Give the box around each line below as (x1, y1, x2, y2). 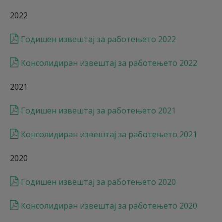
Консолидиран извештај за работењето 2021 (21, 129, 197, 140)
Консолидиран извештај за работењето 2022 (21, 57, 197, 68)
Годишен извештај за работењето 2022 (21, 34, 176, 45)
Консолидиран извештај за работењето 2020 (21, 200, 197, 211)
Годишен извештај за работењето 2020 (21, 176, 176, 187)
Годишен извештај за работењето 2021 (21, 105, 176, 116)
